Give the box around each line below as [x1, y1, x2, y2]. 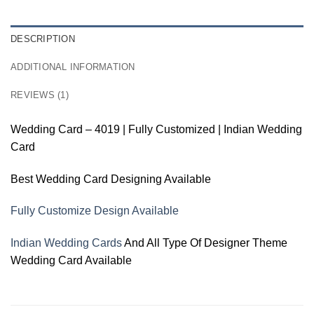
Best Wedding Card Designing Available [11, 172, 211, 185]
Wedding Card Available [11, 254, 132, 267]
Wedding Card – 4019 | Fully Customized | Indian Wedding [11, 123, 302, 135]
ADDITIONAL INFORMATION [11, 61, 135, 72]
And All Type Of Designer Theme [122, 237, 287, 250]
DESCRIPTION [11, 33, 75, 44]
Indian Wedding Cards [11, 237, 122, 250]
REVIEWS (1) [11, 89, 69, 100]
